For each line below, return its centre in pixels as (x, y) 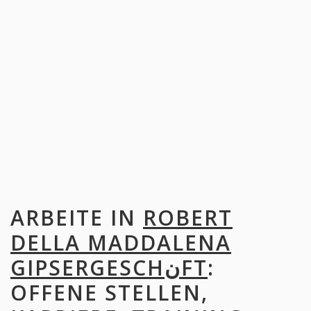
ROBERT (188, 217)
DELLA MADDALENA (121, 242)
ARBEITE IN (77, 217)
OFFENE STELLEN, (109, 292)
